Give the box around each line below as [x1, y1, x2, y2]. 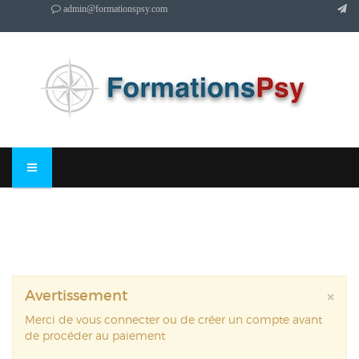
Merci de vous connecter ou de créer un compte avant [25, 313, 322, 326]
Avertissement [25, 287, 127, 305]
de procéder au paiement [25, 329, 165, 342]
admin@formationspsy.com [61, 4, 167, 14]
